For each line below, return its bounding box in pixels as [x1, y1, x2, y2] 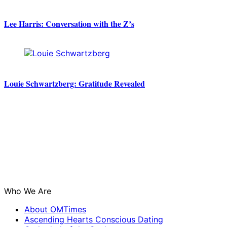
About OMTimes [24, 204, 86, 214]
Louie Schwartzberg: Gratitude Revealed [4, 77, 145, 89]
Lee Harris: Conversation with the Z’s [4, 18, 134, 30]
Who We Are [4, 185, 51, 196]
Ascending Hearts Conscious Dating [24, 214, 163, 224]
